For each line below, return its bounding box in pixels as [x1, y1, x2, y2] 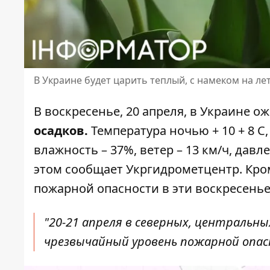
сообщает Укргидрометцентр [65, 161, 239, 178]
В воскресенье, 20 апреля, [34, 103, 190, 120]
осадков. [34, 122, 91, 139]
